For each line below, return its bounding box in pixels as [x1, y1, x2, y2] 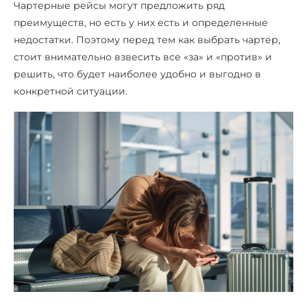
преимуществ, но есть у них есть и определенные [14, 16, 268, 29]
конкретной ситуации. [14, 84, 127, 97]
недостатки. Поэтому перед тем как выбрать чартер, [14, 33, 280, 46]
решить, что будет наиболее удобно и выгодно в [14, 67, 261, 80]
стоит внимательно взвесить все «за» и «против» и [14, 50, 272, 63]
